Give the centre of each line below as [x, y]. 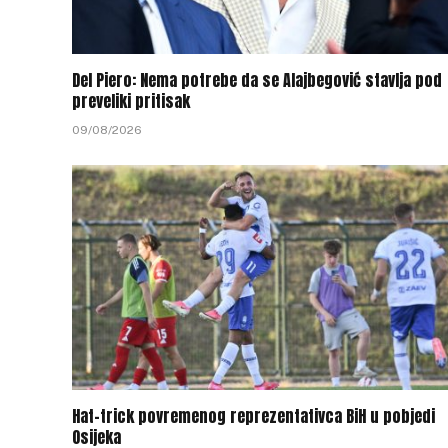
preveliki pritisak [131, 100]
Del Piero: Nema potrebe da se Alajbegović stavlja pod [257, 79]
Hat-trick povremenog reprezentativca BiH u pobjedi [253, 415]
